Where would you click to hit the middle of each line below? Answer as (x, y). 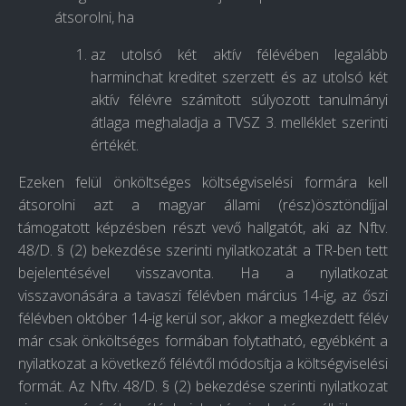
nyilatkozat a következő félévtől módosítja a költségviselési (203, 364)
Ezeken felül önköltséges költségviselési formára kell (203, 183)
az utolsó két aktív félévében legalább (239, 55)
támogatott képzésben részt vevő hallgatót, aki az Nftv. (203, 228)
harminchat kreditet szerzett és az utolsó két (239, 77)
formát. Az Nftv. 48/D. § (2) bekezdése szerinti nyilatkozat (203, 387)
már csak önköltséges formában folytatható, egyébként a (203, 341)
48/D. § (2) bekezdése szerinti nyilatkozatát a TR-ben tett (203, 251)
